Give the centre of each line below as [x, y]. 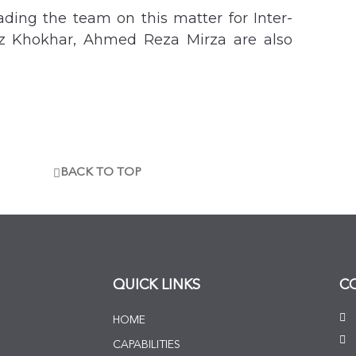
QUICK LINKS [157, 286]
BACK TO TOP [101, 173]
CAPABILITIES [147, 345]
